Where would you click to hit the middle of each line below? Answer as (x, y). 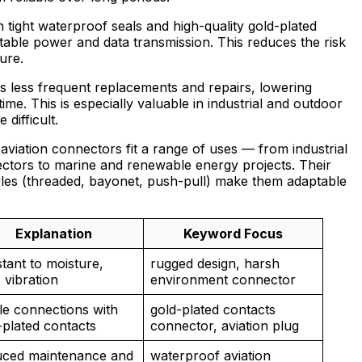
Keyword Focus (233, 234)
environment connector (223, 280)
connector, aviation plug (225, 326)
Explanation (54, 234)
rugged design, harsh (215, 264)
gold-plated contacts (213, 310)
